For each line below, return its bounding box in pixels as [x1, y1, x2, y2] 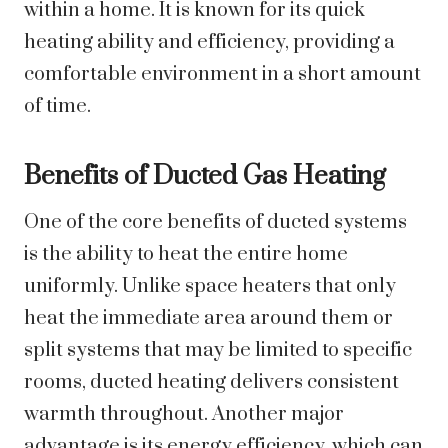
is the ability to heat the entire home [24, 242, 348, 268]
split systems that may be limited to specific [24, 338, 412, 364]
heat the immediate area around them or [24, 306, 393, 332]
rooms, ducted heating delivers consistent [24, 370, 399, 396]
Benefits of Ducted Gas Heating [24, 160, 386, 194]
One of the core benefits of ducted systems [24, 210, 407, 236]
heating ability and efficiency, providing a [24, 30, 395, 56]
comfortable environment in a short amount [24, 62, 421, 88]
